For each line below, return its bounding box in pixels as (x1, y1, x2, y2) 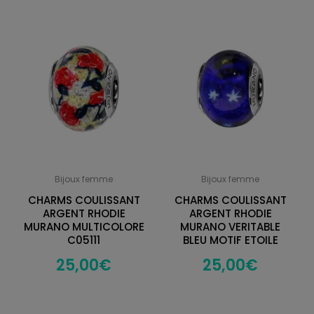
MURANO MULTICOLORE (23, 219, 144, 235)
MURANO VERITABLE (180, 219, 280, 235)
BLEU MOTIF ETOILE (182, 233, 278, 248)
